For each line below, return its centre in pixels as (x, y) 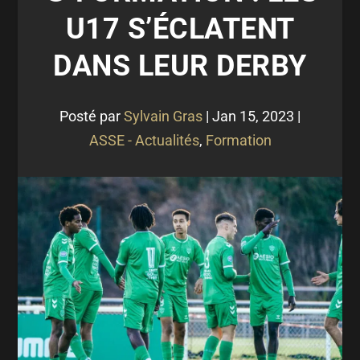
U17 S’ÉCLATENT (180, 29)
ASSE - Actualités (144, 140)
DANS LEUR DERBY (180, 66)
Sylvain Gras (163, 116)
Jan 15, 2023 (253, 116)
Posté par (92, 116)
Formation (238, 140)
